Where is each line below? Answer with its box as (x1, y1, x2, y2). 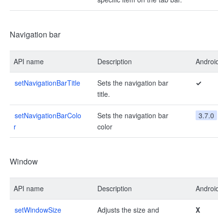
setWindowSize (15, 205, 61, 215)
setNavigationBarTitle (15, 78, 80, 88)
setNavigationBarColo (15, 110, 81, 120)
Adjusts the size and (97, 205, 159, 215)
